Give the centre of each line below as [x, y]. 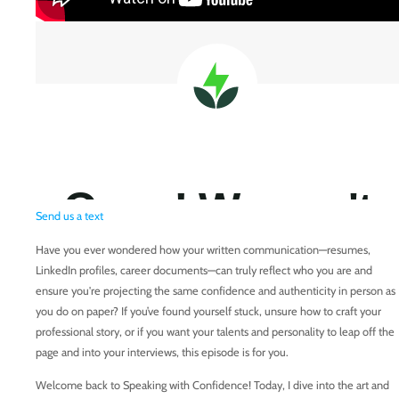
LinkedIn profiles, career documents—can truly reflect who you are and [204, 270]
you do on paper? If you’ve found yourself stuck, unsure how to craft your [208, 311]
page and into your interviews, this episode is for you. [162, 352]
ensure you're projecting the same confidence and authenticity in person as [216, 290]
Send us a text [69, 216]
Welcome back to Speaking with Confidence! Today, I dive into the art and [212, 386]
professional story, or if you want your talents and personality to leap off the [215, 331]
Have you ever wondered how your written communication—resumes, [203, 249]
